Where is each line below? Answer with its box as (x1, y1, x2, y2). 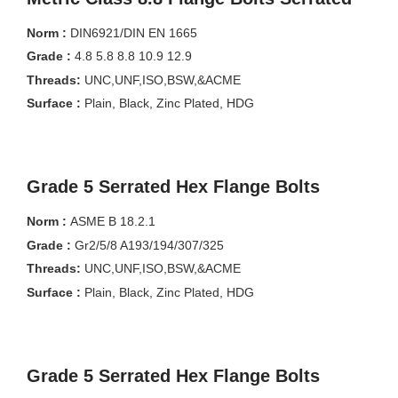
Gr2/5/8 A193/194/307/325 (75, 237, 224, 252)
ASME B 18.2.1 (70, 214, 155, 229)
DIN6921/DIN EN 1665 (70, 25, 204, 40)
